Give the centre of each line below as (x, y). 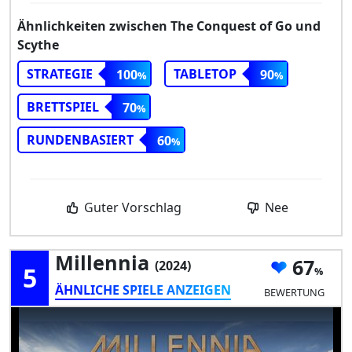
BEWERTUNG (294, 293)
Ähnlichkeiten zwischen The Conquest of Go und (169, 26)
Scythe (38, 44)
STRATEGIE (60, 73)
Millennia (105, 262)
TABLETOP (205, 73)
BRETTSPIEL (63, 106)
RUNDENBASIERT (80, 139)
